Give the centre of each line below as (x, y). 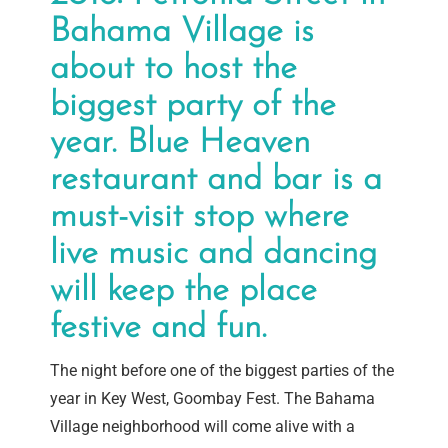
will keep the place (183, 292)
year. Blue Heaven (180, 144)
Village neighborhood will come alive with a (202, 427)
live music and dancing (213, 255)
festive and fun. (158, 329)
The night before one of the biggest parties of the (222, 371)
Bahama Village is (182, 33)
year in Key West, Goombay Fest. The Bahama (212, 399)
